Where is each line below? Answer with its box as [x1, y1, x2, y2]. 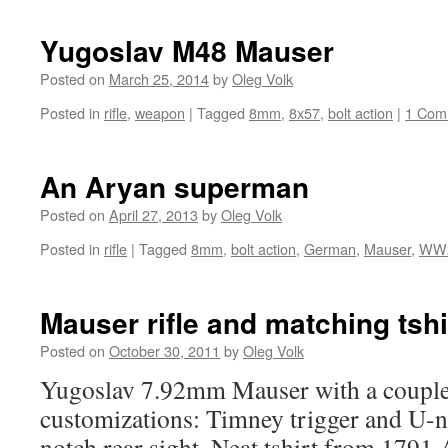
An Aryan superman [40, 166, 309, 207]
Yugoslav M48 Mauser [40, 30, 334, 71]
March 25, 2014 [109, 68, 209, 89]
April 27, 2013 [109, 204, 198, 225]
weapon [135, 102, 185, 123]
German [304, 238, 356, 259]
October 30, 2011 [109, 340, 220, 361]
